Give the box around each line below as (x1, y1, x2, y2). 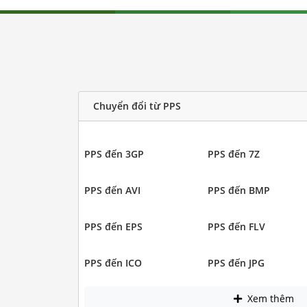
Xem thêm (245, 292, 295, 306)
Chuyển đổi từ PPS (93, 99, 181, 113)
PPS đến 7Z (208, 147, 260, 160)
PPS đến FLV (208, 219, 265, 233)
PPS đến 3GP (84, 147, 144, 160)
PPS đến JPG (208, 256, 265, 269)
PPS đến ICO (84, 256, 142, 269)
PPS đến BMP (208, 183, 270, 197)
